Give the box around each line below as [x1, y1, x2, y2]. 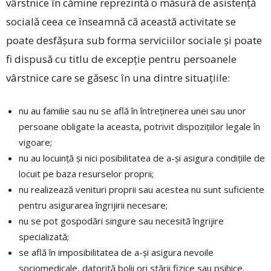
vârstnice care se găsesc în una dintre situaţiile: [6, 71, 230, 85]
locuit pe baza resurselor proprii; [19, 168, 154, 180]
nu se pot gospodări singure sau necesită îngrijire [19, 215, 224, 227]
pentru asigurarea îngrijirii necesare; [19, 199, 168, 212]
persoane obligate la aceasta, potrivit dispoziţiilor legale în [19, 120, 260, 133]
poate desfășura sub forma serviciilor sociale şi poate [6, 33, 262, 48]
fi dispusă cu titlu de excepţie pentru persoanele [6, 52, 237, 67]
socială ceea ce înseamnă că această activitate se [6, 15, 236, 29]
